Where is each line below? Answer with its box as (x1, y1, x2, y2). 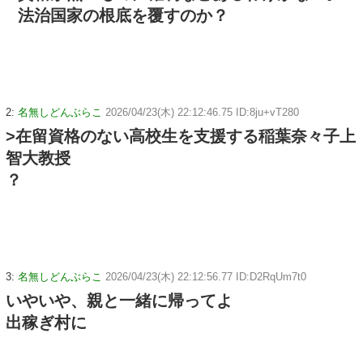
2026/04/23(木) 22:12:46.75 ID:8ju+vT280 (105, 106, 299, 119)
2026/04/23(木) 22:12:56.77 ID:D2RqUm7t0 (105, 270, 306, 283)
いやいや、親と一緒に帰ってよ (6, 291, 233, 310)
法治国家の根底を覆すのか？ (18, 6, 228, 25)
